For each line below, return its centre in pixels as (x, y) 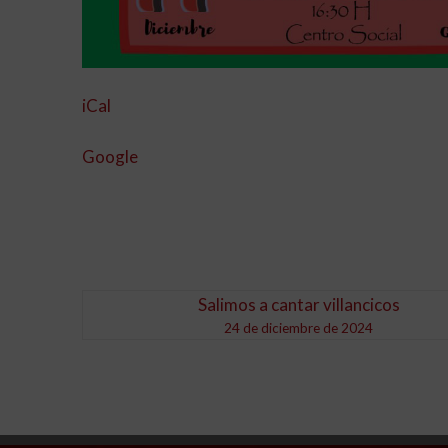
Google (110, 157)
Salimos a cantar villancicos (298, 305)
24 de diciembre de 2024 (299, 328)
